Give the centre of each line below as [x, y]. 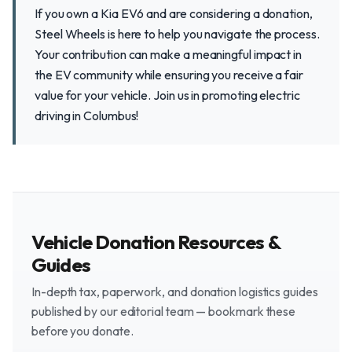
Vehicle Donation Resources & [156, 242]
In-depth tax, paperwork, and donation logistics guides [175, 291]
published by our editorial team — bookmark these [164, 311]
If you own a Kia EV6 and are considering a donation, [174, 13]
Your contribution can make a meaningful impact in [169, 54]
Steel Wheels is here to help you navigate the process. [177, 34]
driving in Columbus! [87, 115]
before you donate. [82, 331]
